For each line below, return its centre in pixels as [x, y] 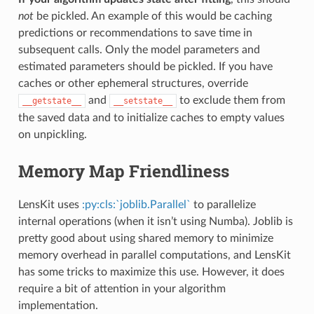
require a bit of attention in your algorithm [122, 288]
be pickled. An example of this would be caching [152, 16]
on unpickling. [52, 134]
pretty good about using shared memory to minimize [145, 238]
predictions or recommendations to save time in [135, 33]
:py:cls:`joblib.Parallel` [136, 204]
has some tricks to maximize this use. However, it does [151, 272]
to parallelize [223, 204]
